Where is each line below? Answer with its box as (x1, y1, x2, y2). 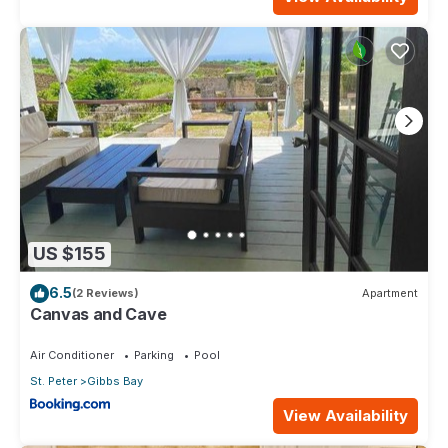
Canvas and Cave (30, 303, 167, 324)
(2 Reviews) (72, 286, 139, 301)
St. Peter (30, 373, 77, 388)
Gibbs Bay (87, 373, 143, 388)
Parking (134, 347, 174, 362)
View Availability (283, 406, 408, 426)
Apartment (362, 286, 418, 301)
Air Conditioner (30, 347, 114, 362)
